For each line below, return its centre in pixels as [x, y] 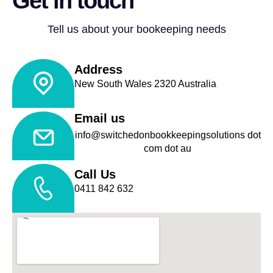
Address [98, 69]
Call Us [95, 175]
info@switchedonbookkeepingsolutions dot [168, 135]
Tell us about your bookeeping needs [136, 30]
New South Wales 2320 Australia [145, 83]
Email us [100, 118]
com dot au [168, 148]
